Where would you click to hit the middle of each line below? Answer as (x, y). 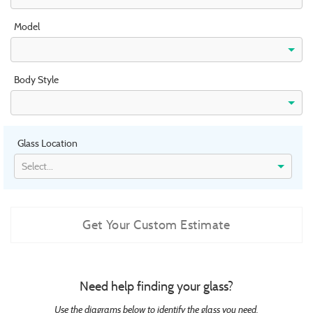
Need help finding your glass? (156, 286)
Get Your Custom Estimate (156, 225)
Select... (37, 167)
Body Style (36, 80)
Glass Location (48, 144)
